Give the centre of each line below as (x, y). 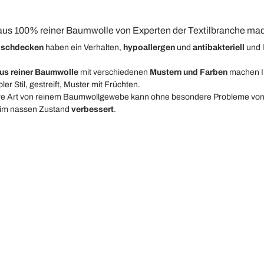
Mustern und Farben (189, 72)
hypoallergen (149, 47)
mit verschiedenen (114, 72)
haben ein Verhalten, (83, 47)
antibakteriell (219, 47)
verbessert (93, 109)
